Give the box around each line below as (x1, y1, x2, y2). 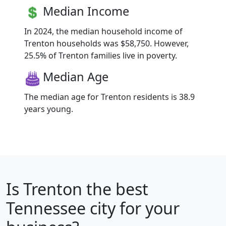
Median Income (43, 3, 129, 20)
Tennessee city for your (6, 197, 180, 219)
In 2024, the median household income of (24, 26, 183, 37)
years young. (24, 103, 73, 115)
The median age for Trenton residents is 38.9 (24, 91, 195, 103)
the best (82, 178, 148, 200)
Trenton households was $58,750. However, (24, 38, 189, 49)
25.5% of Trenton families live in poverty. (24, 50, 177, 62)
